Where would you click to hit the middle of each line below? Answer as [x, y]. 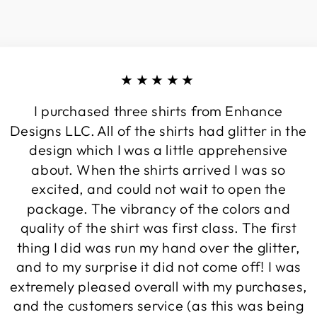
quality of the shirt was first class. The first [158, 227]
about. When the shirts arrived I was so [158, 169]
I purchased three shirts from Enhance [158, 111]
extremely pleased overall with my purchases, [158, 286]
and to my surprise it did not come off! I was [158, 266]
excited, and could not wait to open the [158, 189]
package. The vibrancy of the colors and [158, 208]
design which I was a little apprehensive [158, 150]
